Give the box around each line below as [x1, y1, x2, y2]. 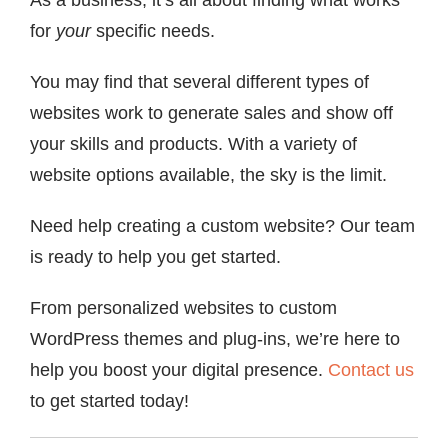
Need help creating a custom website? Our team [30, 215, 415, 236]
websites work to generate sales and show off [30, 102, 393, 123]
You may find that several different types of [30, 71, 369, 92]
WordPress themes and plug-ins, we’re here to [30, 328, 400, 349]
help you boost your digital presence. [30, 359, 328, 380]
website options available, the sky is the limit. [30, 164, 387, 185]
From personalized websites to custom [30, 297, 337, 318]
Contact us [328, 359, 414, 380]
